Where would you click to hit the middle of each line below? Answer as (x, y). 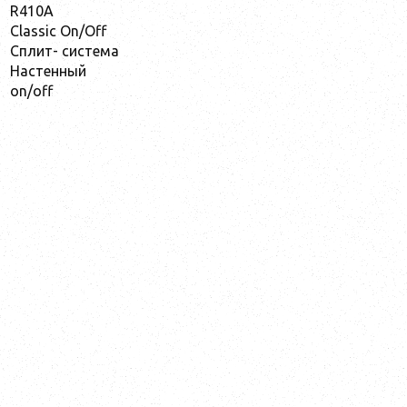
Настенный (48, 70)
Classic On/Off (58, 30)
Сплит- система (65, 50)
